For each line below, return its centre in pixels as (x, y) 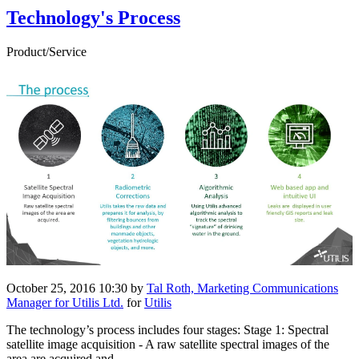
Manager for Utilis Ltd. (65, 303)
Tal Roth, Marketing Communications (242, 288)
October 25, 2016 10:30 (67, 288)
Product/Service (46, 51)
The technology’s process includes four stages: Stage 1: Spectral (167, 330)
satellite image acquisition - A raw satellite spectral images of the (168, 345)
